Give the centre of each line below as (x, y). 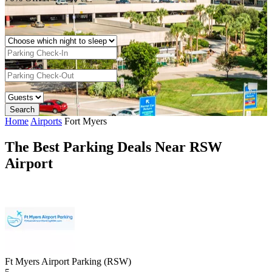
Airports (46, 121)
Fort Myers (86, 121)
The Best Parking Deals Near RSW (114, 147)
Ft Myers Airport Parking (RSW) (68, 261)
